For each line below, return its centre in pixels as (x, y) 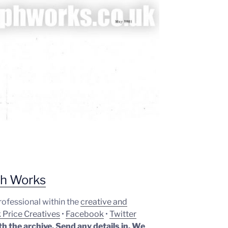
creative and (104, 202)
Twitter (123, 214)
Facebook (85, 214)
